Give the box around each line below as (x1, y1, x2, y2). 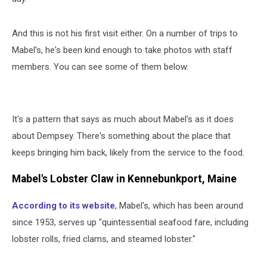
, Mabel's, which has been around (115, 200, 243, 211)
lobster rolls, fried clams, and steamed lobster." (12, 233, 195, 244)
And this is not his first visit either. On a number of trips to (12, 27, 238, 39)
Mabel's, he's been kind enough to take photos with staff (12, 44, 232, 55)
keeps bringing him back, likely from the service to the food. (12, 147, 244, 158)
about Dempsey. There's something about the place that (12, 130, 231, 141)
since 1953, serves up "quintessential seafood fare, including (12, 216, 249, 228)
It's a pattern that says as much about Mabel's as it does (12, 113, 234, 125)
